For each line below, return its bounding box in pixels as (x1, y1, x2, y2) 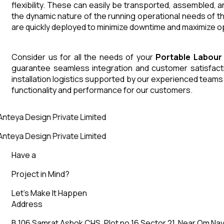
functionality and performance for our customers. (11, 84, 192, 96)
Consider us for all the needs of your (11, 51, 156, 63)
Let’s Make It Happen (11, 187, 87, 199)
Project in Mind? (11, 168, 69, 180)
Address (11, 198, 42, 210)
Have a (11, 149, 36, 161)
